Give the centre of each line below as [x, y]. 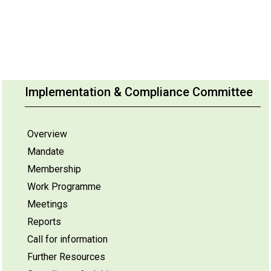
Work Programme [64, 187]
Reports [44, 222]
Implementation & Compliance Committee [139, 92]
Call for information [67, 239]
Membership [54, 169]
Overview [47, 134]
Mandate [46, 152]
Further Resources [66, 257]
